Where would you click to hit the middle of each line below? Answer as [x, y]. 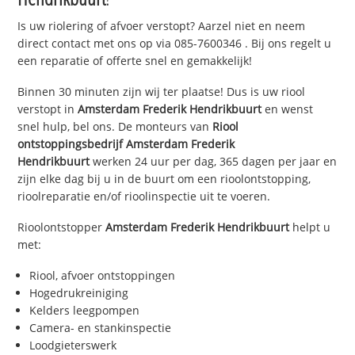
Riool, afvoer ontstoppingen [103, 275]
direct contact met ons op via [96, 44]
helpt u [310, 227]
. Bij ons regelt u [287, 44]
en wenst [288, 109]
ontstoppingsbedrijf [72, 144]
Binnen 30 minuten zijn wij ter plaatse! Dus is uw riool [162, 92]
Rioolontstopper [62, 227]
